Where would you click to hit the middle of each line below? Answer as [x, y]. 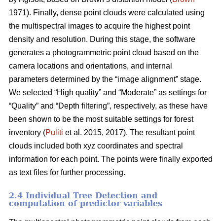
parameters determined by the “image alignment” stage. [105, 79]
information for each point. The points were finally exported [111, 159]
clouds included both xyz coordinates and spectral [96, 146]
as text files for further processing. [67, 173]
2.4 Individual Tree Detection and [83, 196]
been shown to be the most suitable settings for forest [101, 119]
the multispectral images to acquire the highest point [99, 26]
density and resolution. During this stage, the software [102, 39]
